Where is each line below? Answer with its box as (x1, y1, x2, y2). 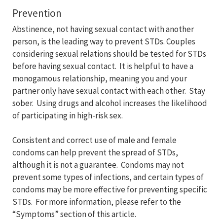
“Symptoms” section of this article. (12, 209, 136, 220)
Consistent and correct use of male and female (12, 135, 177, 146)
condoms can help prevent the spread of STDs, (12, 147, 178, 158)
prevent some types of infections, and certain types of (12, 172, 204, 183)
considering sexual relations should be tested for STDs (12, 48, 206, 60)
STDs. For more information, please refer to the (12, 196, 181, 208)
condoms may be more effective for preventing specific (12, 184, 207, 195)
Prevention (12, 6, 62, 20)
